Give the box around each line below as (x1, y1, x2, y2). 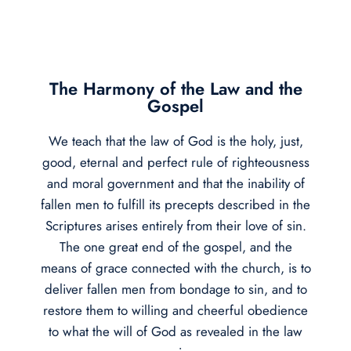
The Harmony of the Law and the (49, 75, 302, 101)
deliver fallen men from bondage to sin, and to (44, 279, 307, 299)
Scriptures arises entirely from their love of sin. (45, 215, 306, 235)
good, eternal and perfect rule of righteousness (42, 152, 309, 172)
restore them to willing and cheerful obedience (43, 300, 308, 320)
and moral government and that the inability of (46, 173, 305, 193)
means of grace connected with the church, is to (40, 258, 311, 277)
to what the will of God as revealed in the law (49, 321, 302, 341)
